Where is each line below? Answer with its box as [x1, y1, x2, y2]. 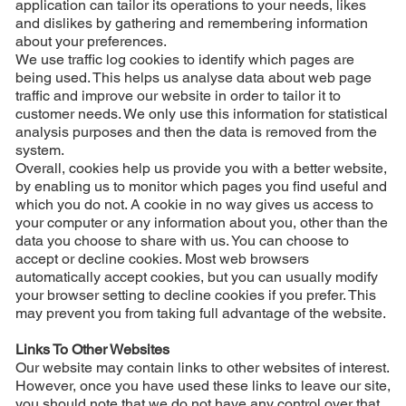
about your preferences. [14, 32, 167, 50]
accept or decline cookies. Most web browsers [14, 249, 309, 267]
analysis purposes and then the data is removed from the [14, 122, 377, 140]
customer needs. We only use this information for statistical [14, 104, 388, 122]
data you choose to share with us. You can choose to [14, 231, 349, 249]
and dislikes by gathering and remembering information [14, 14, 368, 32]
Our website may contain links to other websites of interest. [14, 358, 389, 376]
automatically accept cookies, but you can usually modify [14, 267, 378, 285]
